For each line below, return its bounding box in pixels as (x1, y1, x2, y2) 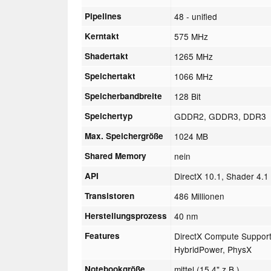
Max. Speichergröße (85, 129, 164, 142)
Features (85, 229, 120, 241)
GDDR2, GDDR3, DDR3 (174, 109, 267, 122)
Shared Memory (85, 149, 147, 162)
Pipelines (85, 10, 122, 22)
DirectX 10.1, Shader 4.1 (174, 169, 269, 182)
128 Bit (174, 90, 201, 102)
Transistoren (85, 189, 135, 201)
